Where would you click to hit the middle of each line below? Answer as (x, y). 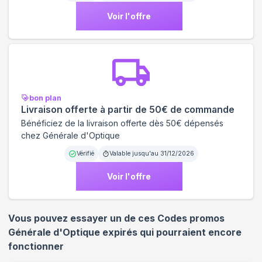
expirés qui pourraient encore (171, 232)
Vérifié (85, 153)
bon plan (45, 98)
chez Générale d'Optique (70, 135)
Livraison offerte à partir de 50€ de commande (128, 109)
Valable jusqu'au (135, 153)
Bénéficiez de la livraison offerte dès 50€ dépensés (122, 123)
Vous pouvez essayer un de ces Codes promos (116, 218)
